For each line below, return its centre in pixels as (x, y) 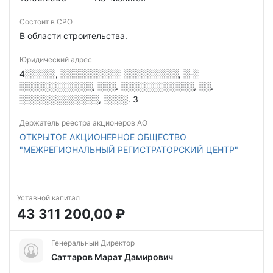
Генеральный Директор (93, 243)
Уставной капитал (48, 198)
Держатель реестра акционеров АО (83, 123)
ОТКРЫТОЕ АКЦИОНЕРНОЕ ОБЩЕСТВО (103, 137)
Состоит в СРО (46, 22)
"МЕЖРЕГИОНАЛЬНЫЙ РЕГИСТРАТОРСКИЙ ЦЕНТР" (129, 150)
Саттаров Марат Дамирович (112, 257)
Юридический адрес (56, 59)
